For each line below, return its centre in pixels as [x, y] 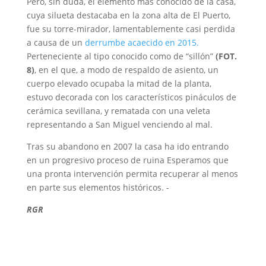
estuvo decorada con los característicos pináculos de [131, 97]
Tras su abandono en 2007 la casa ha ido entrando [127, 147]
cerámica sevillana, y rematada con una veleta [118, 111]
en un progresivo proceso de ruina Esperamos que [127, 160]
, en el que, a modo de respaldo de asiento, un [126, 70]
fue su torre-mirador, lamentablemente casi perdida [131, 29]
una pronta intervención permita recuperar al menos [132, 174]
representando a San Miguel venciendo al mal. [119, 125]
